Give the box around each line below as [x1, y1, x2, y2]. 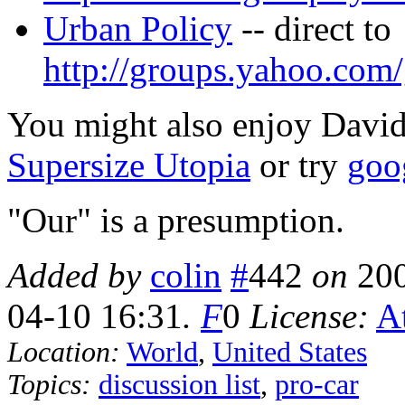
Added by [7, 256, 141, 295]
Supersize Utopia [7, 146, 250, 184]
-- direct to [232, 9, 391, 48]
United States [212, 336, 367, 368]
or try [250, 146, 347, 184]
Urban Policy [43, 9, 232, 48]
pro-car [275, 369, 359, 400]
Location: [7, 336, 120, 368]
